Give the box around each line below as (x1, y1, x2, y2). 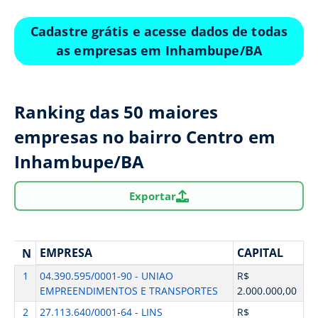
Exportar (129, 188, 176, 203)
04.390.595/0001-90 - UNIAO (39, 269, 173, 283)
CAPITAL (236, 245, 283, 261)
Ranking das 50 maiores (14, 100, 219, 124)
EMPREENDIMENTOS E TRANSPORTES (39, 284, 218, 297)
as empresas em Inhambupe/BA (56, 42, 262, 59)
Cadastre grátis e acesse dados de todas (31, 23, 287, 40)
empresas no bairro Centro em (14, 125, 275, 148)
